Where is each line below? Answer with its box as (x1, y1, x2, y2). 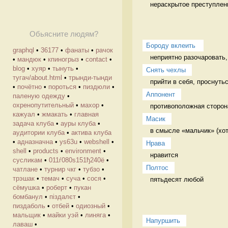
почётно (17, 83, 42, 91)
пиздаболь (13, 202, 45, 210)
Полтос (146, 163, 168, 172)
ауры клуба (61, 120, 96, 127)
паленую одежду (13, 92, 65, 100)
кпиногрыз (48, 55, 79, 63)
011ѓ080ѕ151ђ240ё (49, 156, 104, 164)
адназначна (17, 138, 53, 146)
